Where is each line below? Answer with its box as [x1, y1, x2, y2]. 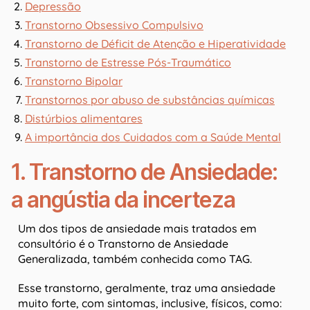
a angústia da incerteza [11, 186, 235, 214]
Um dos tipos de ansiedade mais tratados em [18, 221, 257, 236]
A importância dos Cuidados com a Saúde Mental [25, 130, 281, 145]
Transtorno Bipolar [25, 74, 122, 89]
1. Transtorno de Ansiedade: [11, 158, 278, 186]
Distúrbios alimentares [25, 111, 143, 126]
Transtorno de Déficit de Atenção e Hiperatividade [25, 37, 286, 51]
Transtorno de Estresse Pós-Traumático [25, 55, 231, 70]
